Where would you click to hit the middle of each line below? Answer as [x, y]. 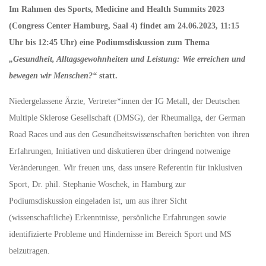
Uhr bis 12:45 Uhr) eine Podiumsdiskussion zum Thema [109, 42]
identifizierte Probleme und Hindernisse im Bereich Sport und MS [120, 234]
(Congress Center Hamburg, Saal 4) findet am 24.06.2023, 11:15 [124, 26]
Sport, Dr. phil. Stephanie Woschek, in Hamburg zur [97, 184]
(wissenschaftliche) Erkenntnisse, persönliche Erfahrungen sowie [118, 217]
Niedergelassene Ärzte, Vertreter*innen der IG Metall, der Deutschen [124, 101]
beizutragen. [29, 251]
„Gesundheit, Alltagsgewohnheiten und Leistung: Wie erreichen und [127, 59]
